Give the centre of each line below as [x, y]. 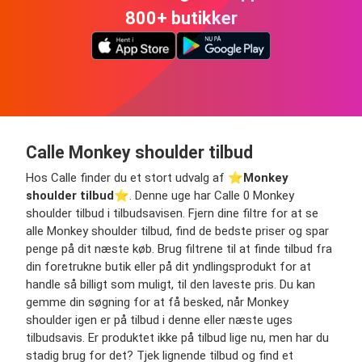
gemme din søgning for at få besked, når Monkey [157, 302]
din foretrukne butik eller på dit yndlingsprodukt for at [168, 266]
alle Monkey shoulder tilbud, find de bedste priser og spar [177, 231]
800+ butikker [181, 18]
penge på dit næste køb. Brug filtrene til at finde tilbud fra [179, 248]
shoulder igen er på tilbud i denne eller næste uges [159, 320]
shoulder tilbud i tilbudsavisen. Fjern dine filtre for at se [172, 213]
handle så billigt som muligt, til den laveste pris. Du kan [170, 284]
